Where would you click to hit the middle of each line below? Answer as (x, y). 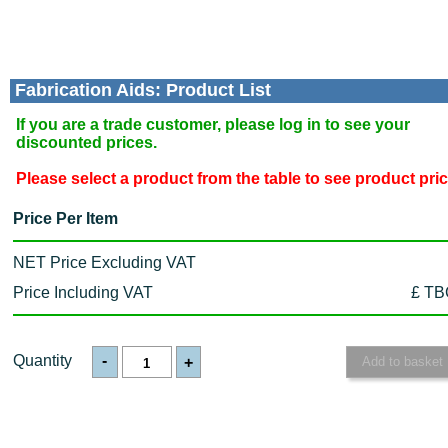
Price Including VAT (83, 292)
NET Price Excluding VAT (104, 262)
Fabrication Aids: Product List (143, 90)
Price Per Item (65, 218)
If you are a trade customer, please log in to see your (212, 124)
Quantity (42, 360)
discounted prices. (86, 142)
